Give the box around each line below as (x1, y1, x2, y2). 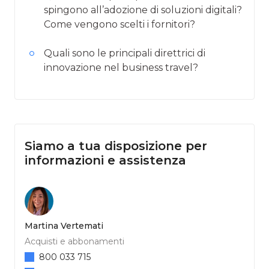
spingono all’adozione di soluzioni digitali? (44, 4, 242, 16)
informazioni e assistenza (25, 153, 186, 168)
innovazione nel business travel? (44, 61, 198, 73)
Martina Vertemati (25, 220, 103, 231)
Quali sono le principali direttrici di (44, 47, 205, 59)
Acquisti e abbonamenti (25, 235, 124, 247)
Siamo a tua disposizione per (25, 138, 207, 153)
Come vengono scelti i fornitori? (44, 18, 195, 30)
